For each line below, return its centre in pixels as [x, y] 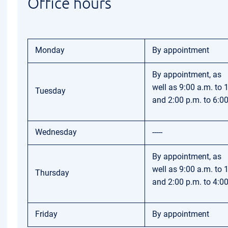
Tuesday [50, 91]
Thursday [52, 173]
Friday [46, 214]
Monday [50, 50]
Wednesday [56, 132]
